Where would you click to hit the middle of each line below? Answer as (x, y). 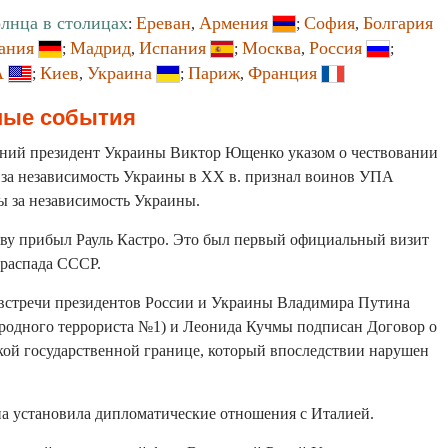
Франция (282, 73)
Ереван (163, 23)
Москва (271, 48)
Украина (119, 73)
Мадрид (100, 48)
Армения (233, 23)
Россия (335, 48)
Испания (172, 48)
